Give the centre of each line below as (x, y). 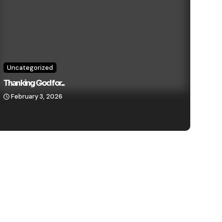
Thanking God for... (34, 83)
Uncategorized (30, 68)
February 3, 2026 (36, 97)
